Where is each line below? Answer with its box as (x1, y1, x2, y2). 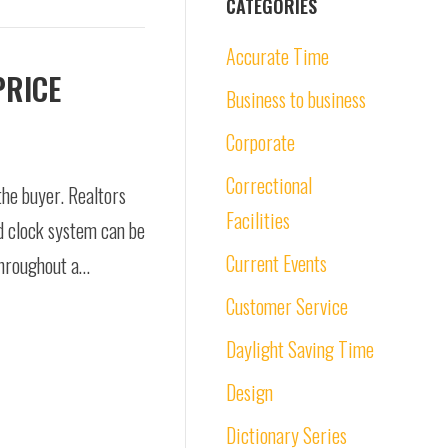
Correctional (226, 170, 312, 200)
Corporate (226, 127, 295, 157)
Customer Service (226, 291, 348, 321)
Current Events (226, 248, 327, 278)
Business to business (226, 84, 366, 114)
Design (226, 377, 273, 407)
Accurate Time (226, 41, 329, 71)
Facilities (226, 205, 290, 235)
